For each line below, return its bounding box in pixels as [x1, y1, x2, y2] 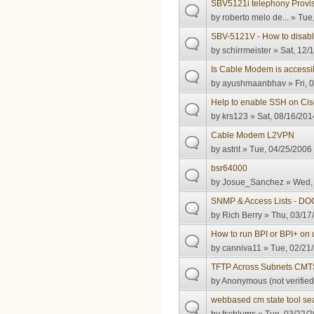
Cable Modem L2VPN [211, 130, 295, 141]
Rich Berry [222, 210, 263, 221]
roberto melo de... [222, 13, 289, 23]
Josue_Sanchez [222, 177, 285, 188]
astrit [222, 144, 241, 155]
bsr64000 [211, 163, 248, 174]
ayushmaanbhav [222, 78, 287, 89]
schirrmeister [222, 46, 272, 56]
